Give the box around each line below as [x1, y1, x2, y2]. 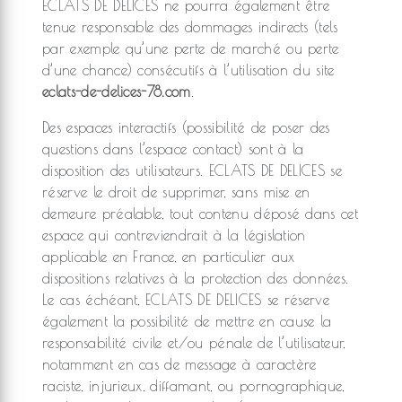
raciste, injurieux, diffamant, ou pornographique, [42, 378, 345, 394]
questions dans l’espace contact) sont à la [42, 141, 304, 157]
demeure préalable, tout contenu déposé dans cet [42, 205, 359, 222]
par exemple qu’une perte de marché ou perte [42, 40, 339, 57]
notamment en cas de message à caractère [42, 356, 317, 372]
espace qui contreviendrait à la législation [42, 227, 306, 243]
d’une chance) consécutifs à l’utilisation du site [42, 62, 335, 78]
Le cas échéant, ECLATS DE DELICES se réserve [42, 292, 330, 308]
